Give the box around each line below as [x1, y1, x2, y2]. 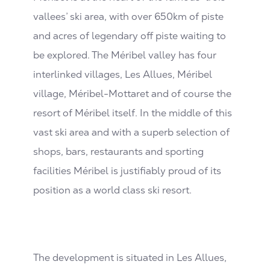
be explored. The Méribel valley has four [33, 48, 216, 61]
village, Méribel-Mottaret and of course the [33, 87, 231, 100]
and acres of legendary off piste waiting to [33, 29, 226, 42]
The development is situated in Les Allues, [33, 251, 227, 264]
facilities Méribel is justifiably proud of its [33, 164, 221, 177]
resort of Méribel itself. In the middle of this [33, 106, 232, 119]
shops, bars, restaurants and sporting [33, 145, 204, 158]
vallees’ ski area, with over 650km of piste [33, 10, 224, 23]
